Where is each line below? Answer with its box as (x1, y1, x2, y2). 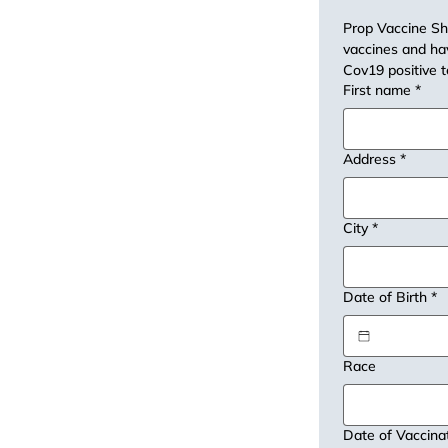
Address (343, 150, 397, 169)
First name (343, 81, 412, 100)
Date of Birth (343, 288, 428, 307)
